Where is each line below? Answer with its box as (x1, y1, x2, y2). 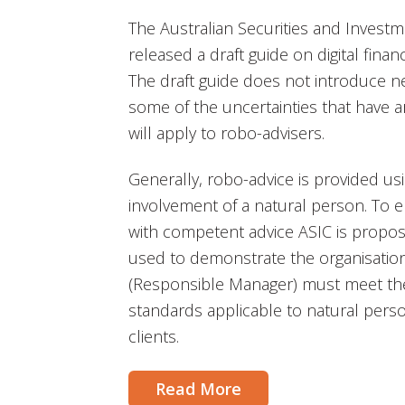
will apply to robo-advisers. (128, 121, 325, 144)
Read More (155, 377, 241, 400)
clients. (128, 325, 179, 348)
